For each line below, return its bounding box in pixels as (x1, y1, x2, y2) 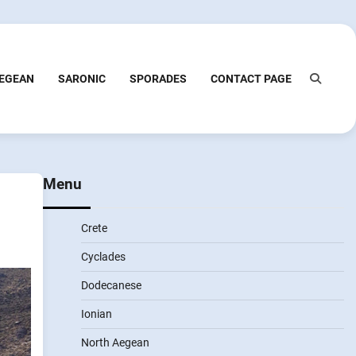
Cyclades (80, 250, 126, 263)
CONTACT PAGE (211, 72, 292, 85)
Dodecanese (80, 279, 141, 292)
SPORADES (130, 72, 187, 85)
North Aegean (80, 336, 149, 349)
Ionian (80, 308, 112, 320)
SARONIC (58, 72, 106, 85)
